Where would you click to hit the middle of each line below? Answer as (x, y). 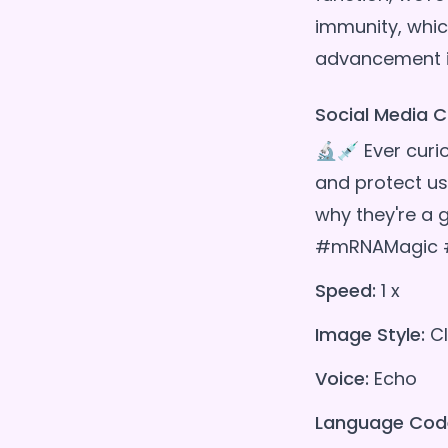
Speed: (345, 291)
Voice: (341, 379)
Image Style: (369, 335)
